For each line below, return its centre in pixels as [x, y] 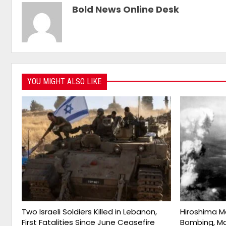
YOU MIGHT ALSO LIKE [64, 81]
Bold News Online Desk [126, 9]
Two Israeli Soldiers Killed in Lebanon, [89, 211]
